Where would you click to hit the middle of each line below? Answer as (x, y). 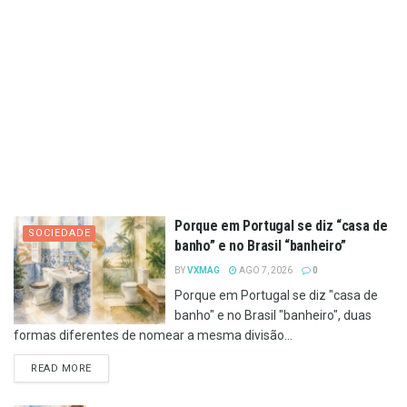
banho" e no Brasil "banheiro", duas (273, 315)
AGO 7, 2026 (265, 270)
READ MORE (61, 368)
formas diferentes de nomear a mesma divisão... (153, 335)
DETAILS (112, 367)
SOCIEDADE (60, 233)
